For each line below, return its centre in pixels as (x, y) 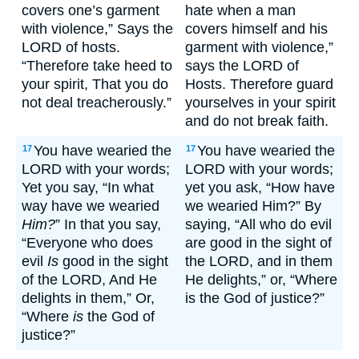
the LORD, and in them (259, 261)
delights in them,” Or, (88, 298)
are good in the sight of (258, 243)
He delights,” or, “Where (261, 280)
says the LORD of (242, 66)
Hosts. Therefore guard (259, 84)
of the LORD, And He (89, 280)
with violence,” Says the (97, 29)
